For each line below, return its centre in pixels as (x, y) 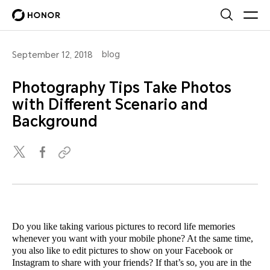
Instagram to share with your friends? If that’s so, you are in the (132, 262)
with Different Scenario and (110, 105)
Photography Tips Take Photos (122, 88)
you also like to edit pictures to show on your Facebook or (122, 250)
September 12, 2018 (52, 55)
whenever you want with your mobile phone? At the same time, (133, 238)
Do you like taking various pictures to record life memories (124, 226)
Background (55, 122)
